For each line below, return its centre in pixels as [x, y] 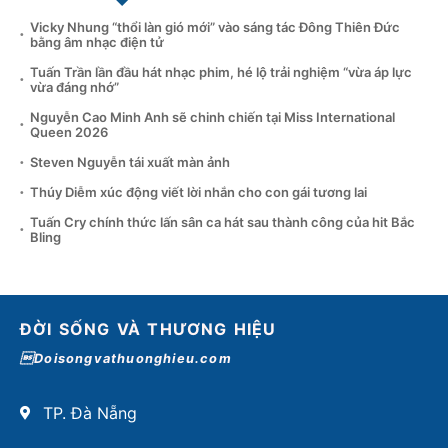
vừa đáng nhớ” [74, 87]
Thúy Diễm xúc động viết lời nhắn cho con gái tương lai [198, 192]
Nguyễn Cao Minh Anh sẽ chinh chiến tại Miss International [212, 117]
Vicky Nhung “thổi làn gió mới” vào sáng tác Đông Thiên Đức [215, 27]
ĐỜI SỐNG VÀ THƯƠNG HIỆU [148, 329]
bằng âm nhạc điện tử [97, 42]
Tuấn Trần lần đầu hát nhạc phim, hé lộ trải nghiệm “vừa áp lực [221, 72]
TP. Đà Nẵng [89, 413]
